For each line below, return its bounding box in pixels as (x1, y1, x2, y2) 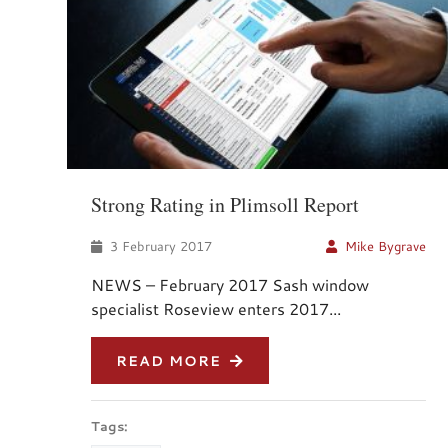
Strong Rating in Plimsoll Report (91, 190, 359, 218)
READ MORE (116, 350, 226, 370)
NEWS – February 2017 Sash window (91, 273, 369, 295)
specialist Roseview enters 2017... (91, 297, 341, 319)
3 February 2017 (106, 237, 212, 254)
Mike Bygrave (345, 237, 427, 254)
